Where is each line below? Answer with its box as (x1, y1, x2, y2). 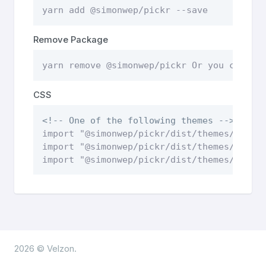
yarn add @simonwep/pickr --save (42, 5, 208, 15)
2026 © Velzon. (14, 243, 77, 254)
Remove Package (33, 34, 108, 46)
